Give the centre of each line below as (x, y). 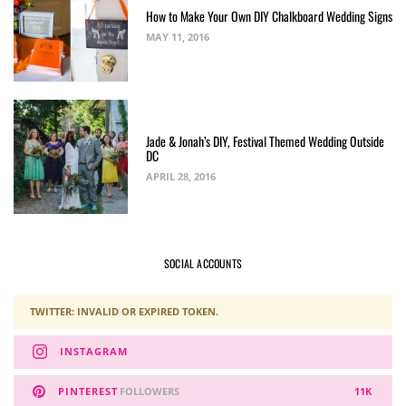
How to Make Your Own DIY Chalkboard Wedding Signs (269, 16)
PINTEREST (88, 391)
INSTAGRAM (94, 352)
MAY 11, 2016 (177, 37)
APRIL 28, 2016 (180, 177)
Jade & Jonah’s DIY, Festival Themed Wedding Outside (265, 141)
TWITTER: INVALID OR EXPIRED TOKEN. (124, 312)
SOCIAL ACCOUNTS (203, 263)
